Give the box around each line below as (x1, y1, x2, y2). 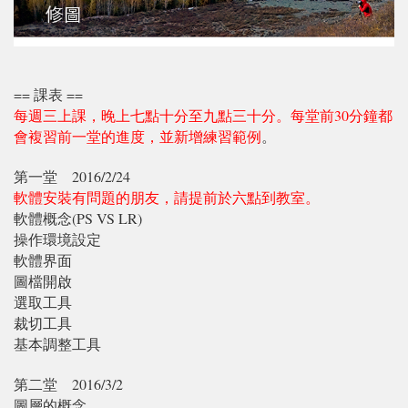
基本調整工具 (14, 334, 101, 354)
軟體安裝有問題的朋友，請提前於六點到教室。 (14, 188, 320, 208)
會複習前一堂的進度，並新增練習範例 (14, 127, 261, 147)
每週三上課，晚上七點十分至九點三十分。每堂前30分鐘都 (14, 106, 393, 126)
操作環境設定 (14, 229, 101, 250)
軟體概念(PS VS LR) (14, 209, 142, 229)
